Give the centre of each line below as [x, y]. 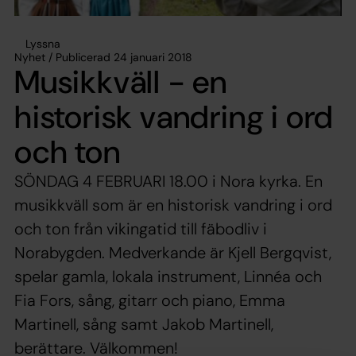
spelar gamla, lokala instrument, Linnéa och [168, 276]
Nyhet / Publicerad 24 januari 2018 [103, 57]
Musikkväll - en [121, 81]
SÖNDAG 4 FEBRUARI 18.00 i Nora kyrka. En [168, 181]
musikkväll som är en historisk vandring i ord [173, 205]
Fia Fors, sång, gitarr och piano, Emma [150, 300]
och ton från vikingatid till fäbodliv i [141, 228]
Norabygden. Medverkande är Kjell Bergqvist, [173, 252]
